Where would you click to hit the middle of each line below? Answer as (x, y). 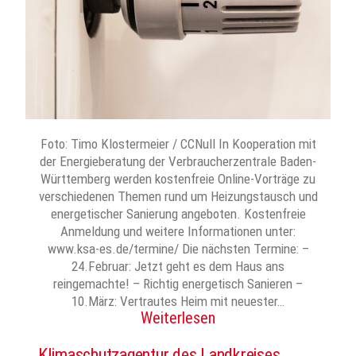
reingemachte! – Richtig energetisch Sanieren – (178, 284)
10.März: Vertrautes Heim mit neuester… (178, 302)
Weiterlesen (178, 318)
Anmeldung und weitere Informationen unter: (178, 232)
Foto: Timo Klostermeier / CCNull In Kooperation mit (178, 144)
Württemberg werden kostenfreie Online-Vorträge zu (178, 179)
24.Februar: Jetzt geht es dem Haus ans (178, 267)
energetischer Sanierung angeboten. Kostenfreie (178, 214)
